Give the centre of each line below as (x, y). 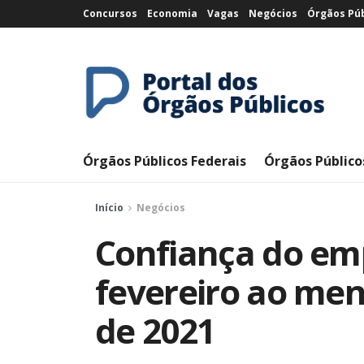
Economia (172, 13)
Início (109, 208)
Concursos (110, 13)
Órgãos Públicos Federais (165, 161)
